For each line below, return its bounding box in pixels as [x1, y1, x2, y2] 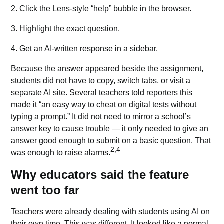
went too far [11, 183, 80, 197]
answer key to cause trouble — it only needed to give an [11, 124, 209, 133]
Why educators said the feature [11, 168, 189, 182]
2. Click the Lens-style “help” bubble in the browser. [11, 4, 192, 13]
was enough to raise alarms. [11, 148, 111, 157]
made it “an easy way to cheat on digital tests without [11, 100, 197, 109]
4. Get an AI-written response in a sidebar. [11, 44, 158, 53]
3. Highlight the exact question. [11, 24, 120, 33]
